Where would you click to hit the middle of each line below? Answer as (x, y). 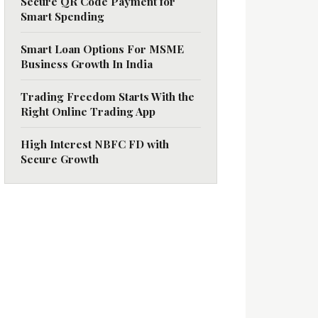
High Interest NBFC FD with (95, 144)
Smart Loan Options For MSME (102, 49)
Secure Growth (60, 159)
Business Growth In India (87, 64)
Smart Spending (62, 16)
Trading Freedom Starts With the (108, 96)
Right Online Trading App (88, 111)
